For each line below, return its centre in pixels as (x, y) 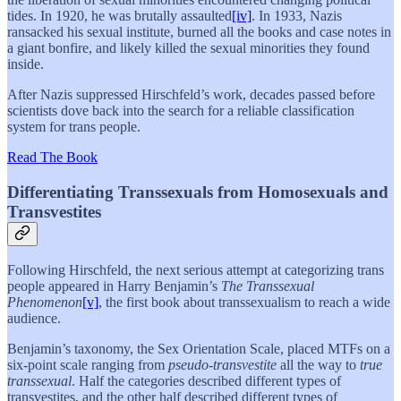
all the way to (318, 365)
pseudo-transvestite (222, 365)
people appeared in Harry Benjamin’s (114, 286)
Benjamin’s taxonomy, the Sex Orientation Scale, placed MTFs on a (199, 349)
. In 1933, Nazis (297, 15)
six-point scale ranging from (88, 365)
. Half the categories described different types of (206, 381)
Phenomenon (45, 303)
